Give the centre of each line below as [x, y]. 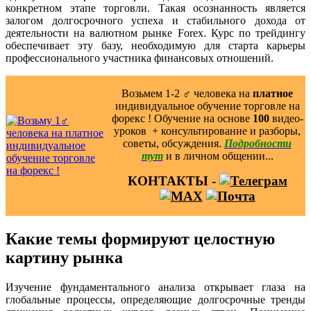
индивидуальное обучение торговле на [207, 106]
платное [273, 94]
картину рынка [64, 258]
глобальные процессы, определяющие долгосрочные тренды [155, 300]
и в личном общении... [219, 156]
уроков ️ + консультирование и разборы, [207, 131]
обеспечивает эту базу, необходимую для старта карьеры [155, 46]
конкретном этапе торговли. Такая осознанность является [155, 8]
